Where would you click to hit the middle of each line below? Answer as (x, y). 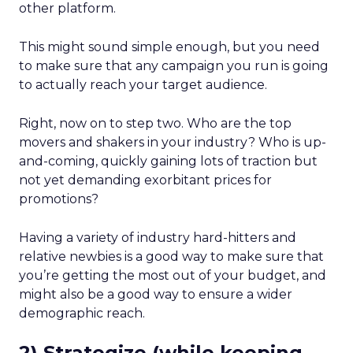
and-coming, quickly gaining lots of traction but (168, 161)
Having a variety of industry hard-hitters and (158, 238)
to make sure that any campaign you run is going (174, 66)
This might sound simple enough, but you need (169, 47)
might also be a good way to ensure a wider (156, 294)
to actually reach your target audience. (143, 85)
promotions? (59, 199)
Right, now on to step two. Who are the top (155, 123)
